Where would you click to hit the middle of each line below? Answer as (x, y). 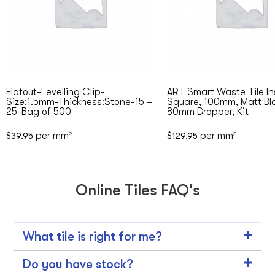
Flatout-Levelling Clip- (56, 92)
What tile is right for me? (93, 237)
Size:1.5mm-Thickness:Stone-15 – (79, 102)
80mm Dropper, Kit (208, 112)
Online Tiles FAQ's (137, 190)
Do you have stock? (78, 265)
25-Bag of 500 (39, 112)
